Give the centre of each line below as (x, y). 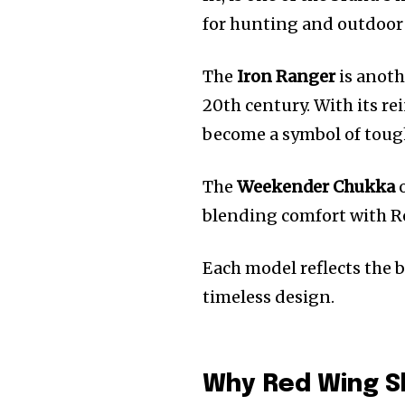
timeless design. (269, 297)
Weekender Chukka (316, 186)
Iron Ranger (287, 76)
